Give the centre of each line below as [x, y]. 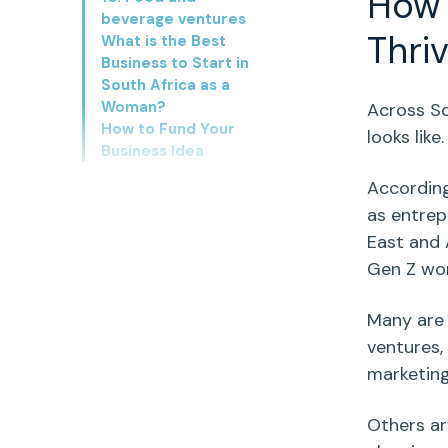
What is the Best [163, 41]
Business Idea [152, 151]
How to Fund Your [168, 129]
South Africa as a [165, 85]
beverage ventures [173, 19]
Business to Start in [175, 63]
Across [398, 110]
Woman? [133, 107]
